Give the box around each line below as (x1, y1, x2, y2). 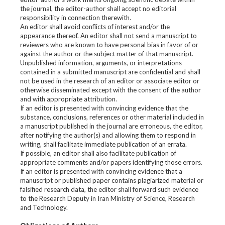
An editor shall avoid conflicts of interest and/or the (20, 23, 170, 31)
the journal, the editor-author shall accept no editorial (20, 5, 176, 13)
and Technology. (20, 203, 68, 211)
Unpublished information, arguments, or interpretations (20, 59, 182, 67)
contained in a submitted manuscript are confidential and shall (20, 68, 200, 76)
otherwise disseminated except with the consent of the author (20, 86, 201, 94)
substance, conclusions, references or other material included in (20, 113, 204, 121)
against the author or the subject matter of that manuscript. (20, 50, 193, 58)
